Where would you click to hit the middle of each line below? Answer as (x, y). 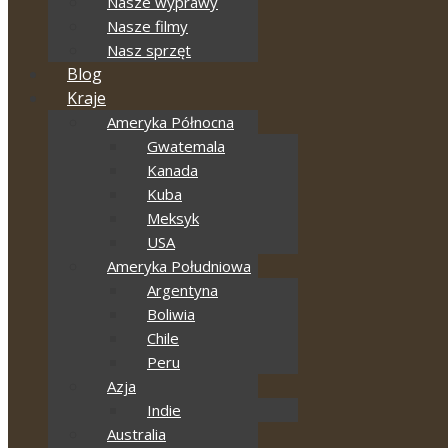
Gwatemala (186, 146)
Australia (136, 434)
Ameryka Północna (170, 122)
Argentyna (182, 290)
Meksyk (173, 218)
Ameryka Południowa (179, 266)
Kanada (172, 170)
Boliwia (171, 314)
